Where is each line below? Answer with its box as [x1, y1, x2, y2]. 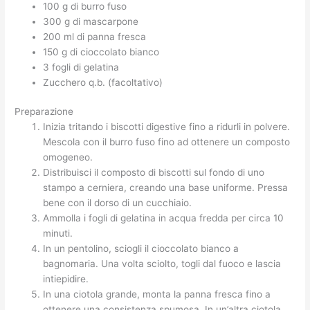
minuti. [43, 228, 73, 239]
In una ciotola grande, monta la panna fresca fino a [43, 289, 271, 300]
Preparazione [15, 106, 74, 118]
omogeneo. [43, 152, 93, 163]
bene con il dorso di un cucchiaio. [43, 197, 192, 209]
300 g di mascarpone [43, 15, 139, 27]
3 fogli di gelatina [43, 61, 120, 73]
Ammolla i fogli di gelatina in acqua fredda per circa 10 [43, 212, 284, 224]
